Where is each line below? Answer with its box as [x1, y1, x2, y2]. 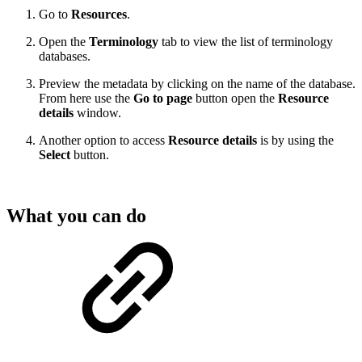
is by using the [257, 133, 334, 147]
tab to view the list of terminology [162, 34, 333, 48]
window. [74, 105, 121, 120]
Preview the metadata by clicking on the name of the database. [39, 76, 356, 90]
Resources [71, 6, 127, 21]
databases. [39, 48, 90, 63]
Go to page [133, 90, 196, 105]
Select [39, 147, 74, 162]
